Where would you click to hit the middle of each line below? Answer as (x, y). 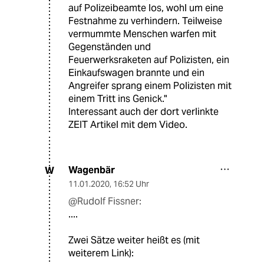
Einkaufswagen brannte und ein (136, 73)
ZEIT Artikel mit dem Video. (128, 125)
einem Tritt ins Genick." (118, 99)
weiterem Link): (101, 253)
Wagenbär (92, 170)
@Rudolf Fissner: (105, 202)
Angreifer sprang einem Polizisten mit (150, 86)
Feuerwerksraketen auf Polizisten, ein (149, 60)
